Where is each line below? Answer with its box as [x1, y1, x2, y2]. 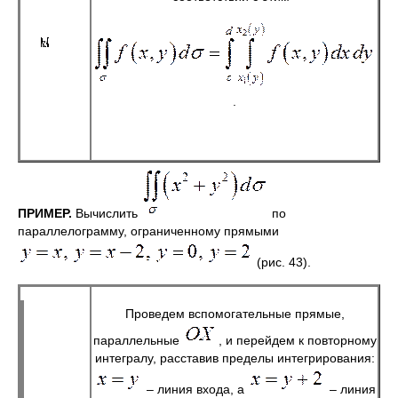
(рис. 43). [253, 255, 311, 269]
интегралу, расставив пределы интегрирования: [94, 351, 375, 365]
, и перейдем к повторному [218, 333, 377, 347]
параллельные [92, 333, 183, 347]
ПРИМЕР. [18, 206, 72, 220]
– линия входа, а [142, 382, 248, 396]
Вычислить [72, 206, 141, 220]
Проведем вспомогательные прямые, [124, 306, 345, 321]
